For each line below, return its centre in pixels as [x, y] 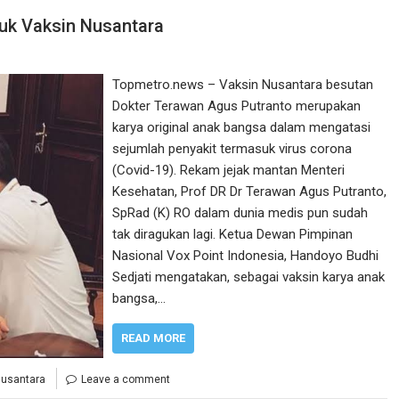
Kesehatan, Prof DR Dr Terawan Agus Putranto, [250, 192]
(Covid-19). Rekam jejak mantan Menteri [229, 171]
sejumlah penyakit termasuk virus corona [232, 149]
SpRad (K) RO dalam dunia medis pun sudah [240, 213]
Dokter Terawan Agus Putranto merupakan [237, 106]
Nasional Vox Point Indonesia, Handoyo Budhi [246, 256]
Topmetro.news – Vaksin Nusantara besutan [243, 85]
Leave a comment [126, 380]
